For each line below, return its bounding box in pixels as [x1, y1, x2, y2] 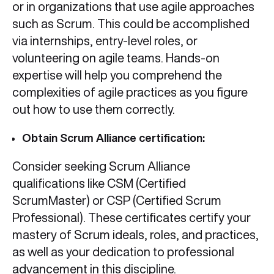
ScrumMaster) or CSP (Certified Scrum [12, 194, 221, 207]
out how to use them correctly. [12, 103, 175, 116]
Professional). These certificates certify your [12, 211, 251, 224]
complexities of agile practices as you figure [12, 86, 248, 99]
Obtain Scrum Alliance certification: [22, 132, 207, 144]
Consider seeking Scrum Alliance [12, 160, 190, 173]
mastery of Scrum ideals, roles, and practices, [12, 228, 259, 242]
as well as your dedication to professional [12, 245, 234, 259]
